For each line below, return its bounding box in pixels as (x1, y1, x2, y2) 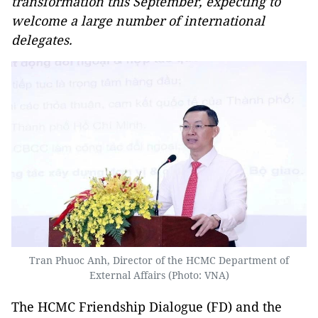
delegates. (11, 31, 72, 48)
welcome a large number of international (11, 12, 265, 29)
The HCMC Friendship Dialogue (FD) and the (11, 298, 282, 316)
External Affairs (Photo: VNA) (89, 268, 229, 283)
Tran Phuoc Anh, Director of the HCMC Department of (29, 253, 289, 268)
